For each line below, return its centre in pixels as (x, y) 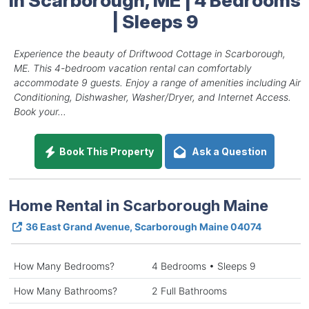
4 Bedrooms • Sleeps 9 (203, 266)
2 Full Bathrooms (189, 290)
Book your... (40, 111)
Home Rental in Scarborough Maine (138, 205)
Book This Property (106, 151)
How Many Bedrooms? (64, 266)
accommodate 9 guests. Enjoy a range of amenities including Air (157, 82)
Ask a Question (227, 151)
